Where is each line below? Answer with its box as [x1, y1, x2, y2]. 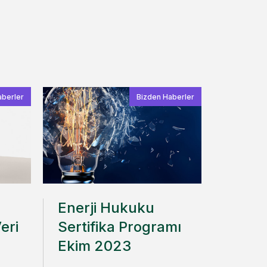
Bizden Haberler [136, 92, 194, 101]
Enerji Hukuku [58, 199, 154, 216]
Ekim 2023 [58, 237, 131, 254]
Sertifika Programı [58, 218, 181, 235]
